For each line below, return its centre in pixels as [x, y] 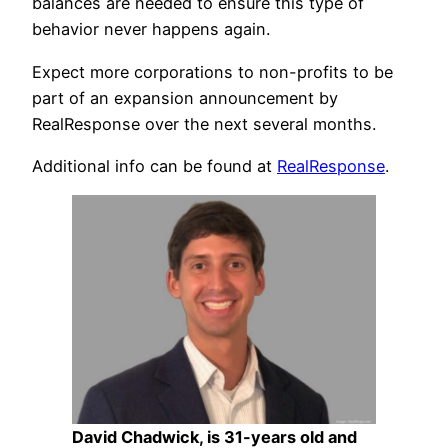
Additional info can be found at [154, 166]
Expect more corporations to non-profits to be [212, 71]
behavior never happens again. [151, 29]
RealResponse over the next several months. [204, 123]
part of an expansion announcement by [185, 97]
